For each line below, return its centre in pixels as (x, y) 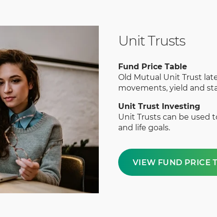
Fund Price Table (153, 67)
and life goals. (144, 128)
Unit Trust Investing (159, 107)
